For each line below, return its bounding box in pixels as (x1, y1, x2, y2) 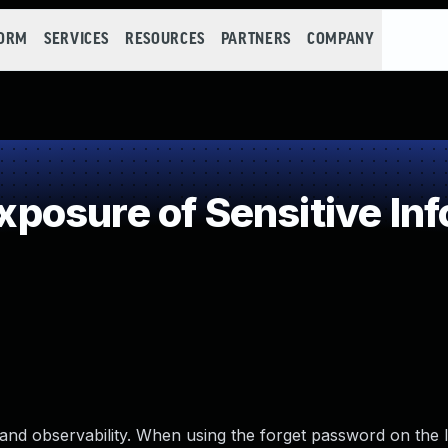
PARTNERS (220, 31, 291, 48)
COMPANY (306, 31, 375, 48)
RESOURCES (125, 31, 205, 48)
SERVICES (43, 31, 110, 48)
